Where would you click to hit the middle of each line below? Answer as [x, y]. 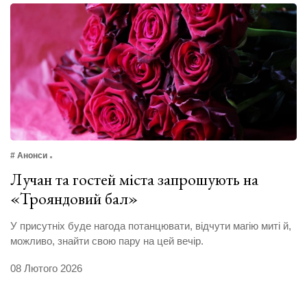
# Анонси [29, 156]
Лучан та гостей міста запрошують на [134, 180]
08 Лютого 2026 [46, 269]
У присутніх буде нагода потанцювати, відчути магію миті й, [151, 226]
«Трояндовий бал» [74, 199]
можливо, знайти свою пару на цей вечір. [107, 241]
